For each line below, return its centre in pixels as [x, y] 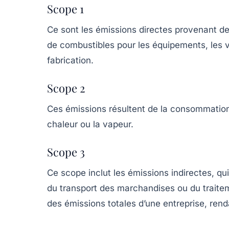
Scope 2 [66, 88]
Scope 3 [66, 152]
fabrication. [70, 60]
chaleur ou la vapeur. [90, 124]
